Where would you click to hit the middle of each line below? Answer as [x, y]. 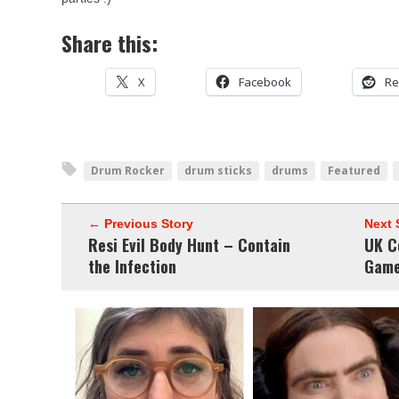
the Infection [132, 266]
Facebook [265, 82]
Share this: [110, 43]
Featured [354, 171]
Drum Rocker [128, 171]
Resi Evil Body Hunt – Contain [189, 245]
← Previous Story [141, 224]
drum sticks [218, 171]
